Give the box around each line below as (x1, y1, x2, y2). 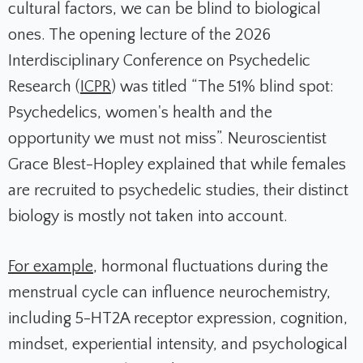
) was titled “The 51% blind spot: (111, 78, 334, 96)
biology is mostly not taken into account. (8, 207, 288, 226)
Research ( (8, 78, 80, 96)
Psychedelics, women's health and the (8, 104, 272, 122)
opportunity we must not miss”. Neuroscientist (8, 130, 327, 148)
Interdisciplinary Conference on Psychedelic (8, 52, 310, 70)
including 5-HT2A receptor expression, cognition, (8, 310, 348, 328)
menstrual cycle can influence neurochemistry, (8, 284, 331, 302)
